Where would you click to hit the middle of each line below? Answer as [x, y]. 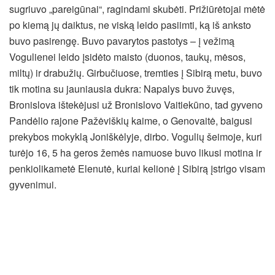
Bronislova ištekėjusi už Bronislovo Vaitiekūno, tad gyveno [136, 104]
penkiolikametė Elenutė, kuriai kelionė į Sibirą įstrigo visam [137, 168]
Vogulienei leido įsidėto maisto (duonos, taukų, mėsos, [127, 56]
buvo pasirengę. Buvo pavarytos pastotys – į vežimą [122, 41]
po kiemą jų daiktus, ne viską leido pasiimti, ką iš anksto [130, 25]
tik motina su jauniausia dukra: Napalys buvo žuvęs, [122, 88]
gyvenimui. [33, 184]
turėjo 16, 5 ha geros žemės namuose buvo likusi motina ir [135, 152]
